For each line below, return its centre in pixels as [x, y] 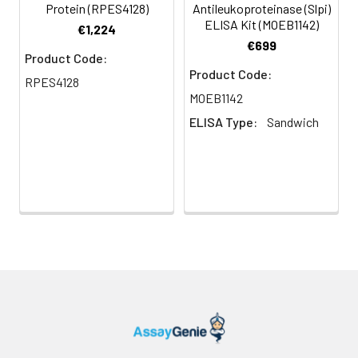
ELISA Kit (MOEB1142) [261, 25]
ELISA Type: [223, 122]
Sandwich [293, 122]
